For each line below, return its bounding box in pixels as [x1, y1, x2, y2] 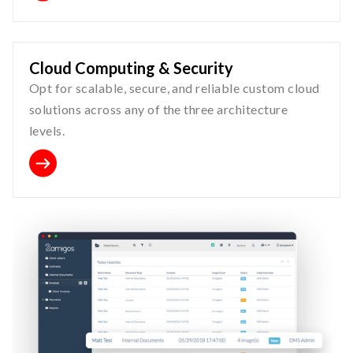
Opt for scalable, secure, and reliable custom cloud [29, 80, 320, 95]
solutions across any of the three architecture [29, 101, 288, 117]
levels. [29, 122, 65, 138]
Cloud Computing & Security [29, 58, 233, 77]
